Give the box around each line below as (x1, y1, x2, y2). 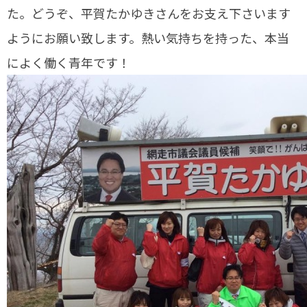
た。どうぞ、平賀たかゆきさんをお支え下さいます (7, 4, 291, 22)
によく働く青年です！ (7, 53, 130, 71)
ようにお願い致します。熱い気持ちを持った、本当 (7, 29, 289, 47)
